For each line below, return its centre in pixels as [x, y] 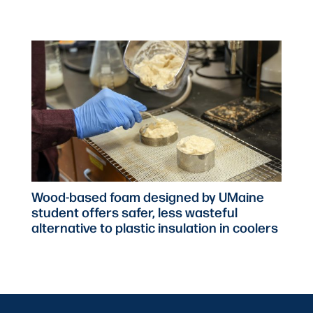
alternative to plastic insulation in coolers [155, 227]
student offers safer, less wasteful [135, 211]
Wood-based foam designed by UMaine [148, 196]
